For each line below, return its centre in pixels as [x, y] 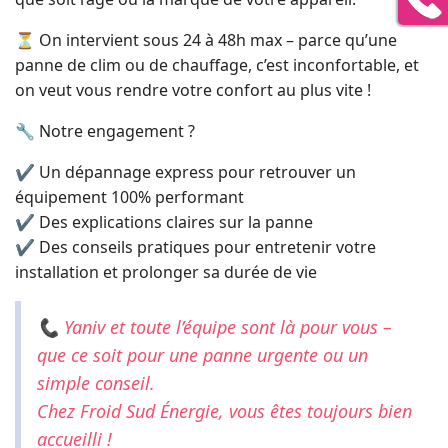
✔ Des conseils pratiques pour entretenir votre [195, 247]
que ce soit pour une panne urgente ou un [202, 355]
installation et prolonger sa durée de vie [166, 272]
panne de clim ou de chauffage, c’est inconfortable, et [217, 65]
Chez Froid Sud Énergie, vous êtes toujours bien [224, 411]
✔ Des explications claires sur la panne [164, 222]
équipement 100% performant [129, 197]
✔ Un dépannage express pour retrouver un [185, 172]
